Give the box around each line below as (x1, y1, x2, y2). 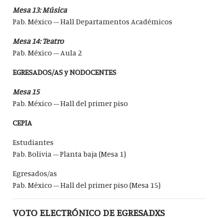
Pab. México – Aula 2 (13, 48, 82, 58)
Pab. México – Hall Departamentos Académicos (13, 17, 173, 27)
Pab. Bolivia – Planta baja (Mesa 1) (13, 149, 127, 159)
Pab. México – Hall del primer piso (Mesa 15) (13, 180, 161, 190)
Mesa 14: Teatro (13, 36, 64, 46)
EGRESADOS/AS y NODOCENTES (13, 67, 117, 77)
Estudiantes (13, 137, 54, 147)
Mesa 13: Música (13, 5, 67, 15)
